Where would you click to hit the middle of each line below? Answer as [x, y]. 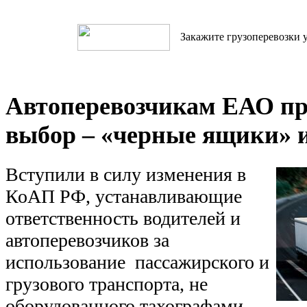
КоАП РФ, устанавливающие [124, 197]
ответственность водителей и [123, 219]
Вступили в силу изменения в [126, 175]
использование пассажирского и [137, 262]
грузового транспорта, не [107, 284]
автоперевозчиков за [87, 241]
